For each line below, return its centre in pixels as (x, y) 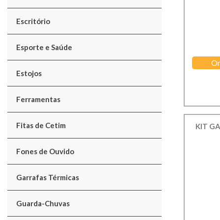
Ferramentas (38, 99)
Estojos (29, 73)
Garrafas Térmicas (48, 177)
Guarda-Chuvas (43, 203)
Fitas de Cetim (41, 125)
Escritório (33, 21)
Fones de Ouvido (45, 151)
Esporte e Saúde (44, 47)
